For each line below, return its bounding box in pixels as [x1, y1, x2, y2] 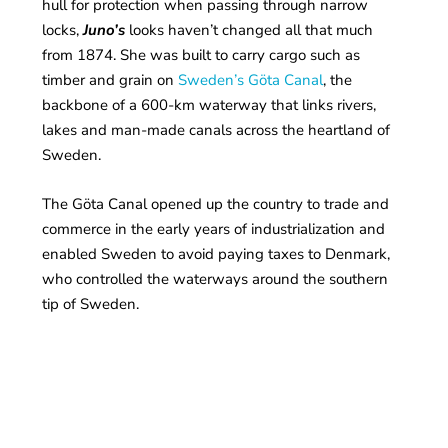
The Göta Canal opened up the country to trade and [42, 193, 390, 214]
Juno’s [83, 19, 126, 40]
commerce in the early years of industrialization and [42, 218, 386, 239]
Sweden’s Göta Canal [178, 69, 324, 90]
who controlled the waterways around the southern [42, 268, 389, 289]
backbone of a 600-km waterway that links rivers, [42, 94, 377, 115]
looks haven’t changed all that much [125, 19, 374, 40]
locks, [42, 19, 84, 40]
